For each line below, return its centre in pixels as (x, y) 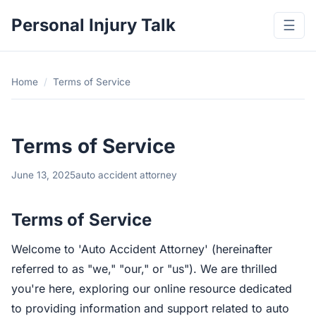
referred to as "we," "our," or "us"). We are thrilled (144, 269)
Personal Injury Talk (93, 25)
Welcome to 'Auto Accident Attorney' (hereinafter (142, 249)
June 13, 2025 (43, 175)
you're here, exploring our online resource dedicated (152, 288)
